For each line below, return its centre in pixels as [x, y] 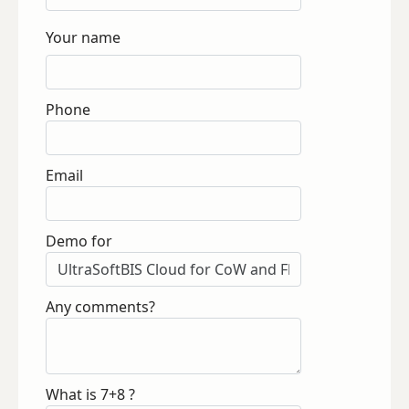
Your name [83, 37]
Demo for [79, 241]
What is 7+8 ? [90, 394]
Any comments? [100, 307]
